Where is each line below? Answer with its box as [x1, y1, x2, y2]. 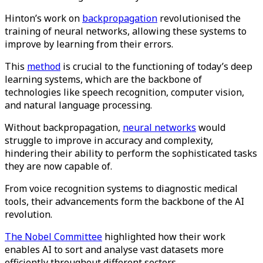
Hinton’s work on [5, 12, 82, 25]
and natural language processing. [5, 99, 152, 112]
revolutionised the [157, 12, 241, 25]
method [27, 60, 60, 73]
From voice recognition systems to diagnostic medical [5, 182, 238, 195]
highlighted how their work [102, 230, 225, 243]
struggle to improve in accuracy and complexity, [5, 134, 213, 147]
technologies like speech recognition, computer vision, [5, 86, 244, 99]
